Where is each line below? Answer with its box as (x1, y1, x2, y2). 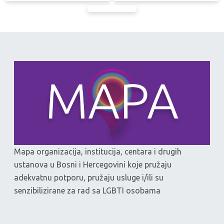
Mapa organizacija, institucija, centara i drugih (14, 147, 181, 156)
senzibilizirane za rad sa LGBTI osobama (14, 186, 160, 195)
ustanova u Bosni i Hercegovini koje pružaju (14, 160, 171, 169)
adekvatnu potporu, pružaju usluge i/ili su (14, 173, 163, 182)
